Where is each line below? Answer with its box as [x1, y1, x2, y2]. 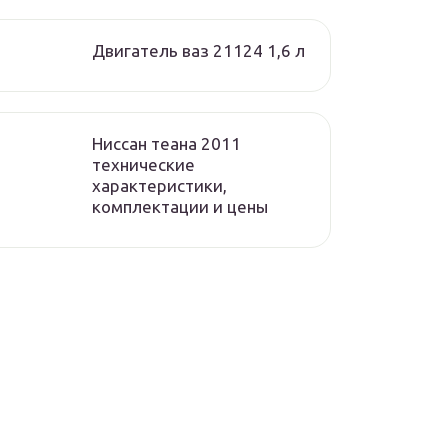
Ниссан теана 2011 [92, 134, 241, 153]
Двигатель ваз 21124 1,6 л [92, 41, 305, 60]
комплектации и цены [92, 197, 268, 216]
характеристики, [92, 176, 227, 195]
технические [92, 155, 195, 174]
